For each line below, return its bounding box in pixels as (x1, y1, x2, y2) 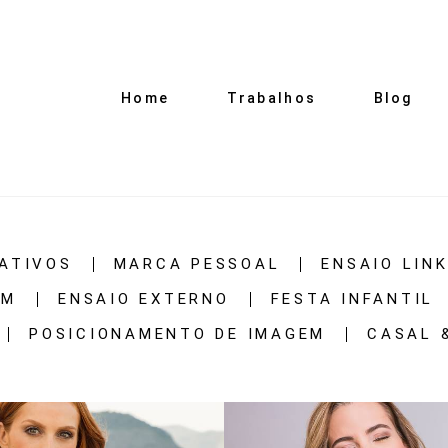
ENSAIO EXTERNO (58, 290, 230, 309)
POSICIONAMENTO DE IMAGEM (29, 325, 326, 344)
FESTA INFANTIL (270, 290, 434, 309)
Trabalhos (226, 90, 317, 107)
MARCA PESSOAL (113, 255, 281, 274)
